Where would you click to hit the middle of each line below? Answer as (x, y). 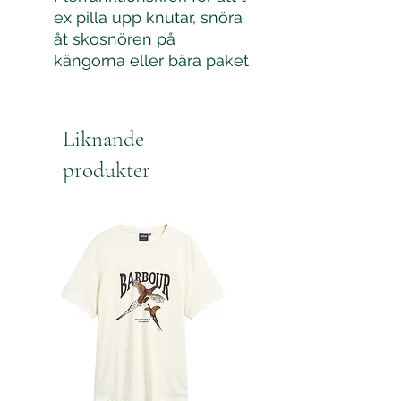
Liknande (103, 139)
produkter (107, 170)
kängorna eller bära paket (151, 60)
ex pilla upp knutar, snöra (148, 17)
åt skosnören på (115, 39)
